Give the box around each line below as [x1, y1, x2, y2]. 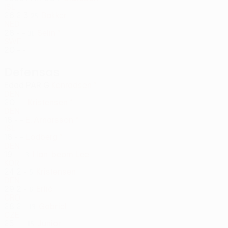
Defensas [4, 65, 60, 79]
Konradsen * [51, 80, 97, 90]
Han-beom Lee [33, 150, 89, 159]
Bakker [41, 11, 67, 20]
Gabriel [39, 202, 67, 211]
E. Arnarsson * [25, 115, 78, 124]
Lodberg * [25, 132, 63, 141]
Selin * [37, 28, 61, 37]
